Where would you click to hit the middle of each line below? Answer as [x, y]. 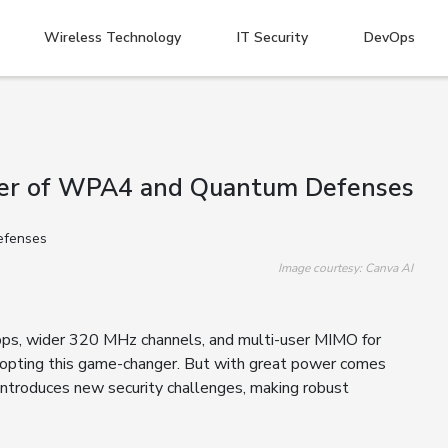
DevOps [389, 37]
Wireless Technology [112, 37]
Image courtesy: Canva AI [345, 268]
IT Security [272, 37]
